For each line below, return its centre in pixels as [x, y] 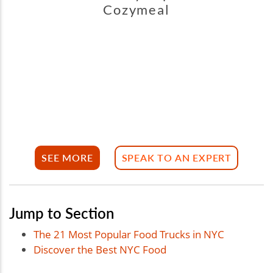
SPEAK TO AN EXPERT [176, 158]
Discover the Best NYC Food [100, 249]
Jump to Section [62, 212]
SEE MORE [67, 158]
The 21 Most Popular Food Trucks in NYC [129, 234]
